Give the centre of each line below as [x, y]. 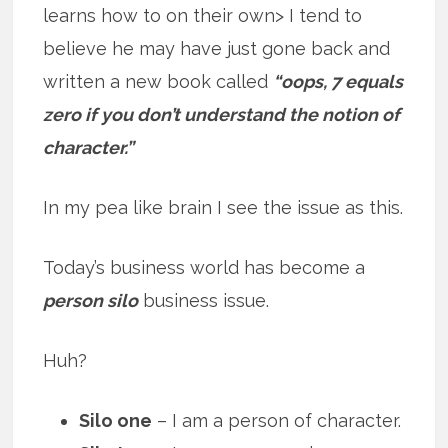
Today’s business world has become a [204, 267]
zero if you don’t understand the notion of [222, 114]
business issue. [204, 300]
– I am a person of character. [277, 420]
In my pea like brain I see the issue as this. [223, 207]
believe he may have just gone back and [217, 48]
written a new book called [158, 81]
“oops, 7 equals [338, 81]
